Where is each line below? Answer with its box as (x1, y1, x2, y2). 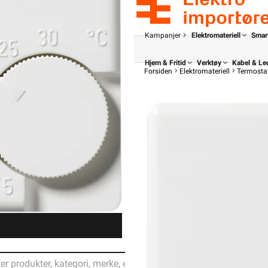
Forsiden (144, 67, 172, 75)
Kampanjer (145, 31, 181, 39)
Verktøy (197, 59, 221, 67)
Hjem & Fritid (145, 59, 186, 67)
